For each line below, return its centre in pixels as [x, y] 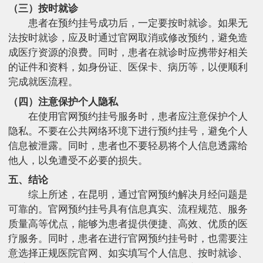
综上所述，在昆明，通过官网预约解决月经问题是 [138, 195]
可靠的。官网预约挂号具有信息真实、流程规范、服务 [128, 210]
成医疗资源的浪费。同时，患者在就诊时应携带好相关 [128, 53]
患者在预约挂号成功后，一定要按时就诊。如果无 [138, 23]
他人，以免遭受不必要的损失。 [78, 160]
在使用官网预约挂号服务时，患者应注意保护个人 [138, 116]
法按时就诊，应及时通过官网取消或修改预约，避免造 [128, 38]
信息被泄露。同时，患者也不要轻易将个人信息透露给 [128, 146]
